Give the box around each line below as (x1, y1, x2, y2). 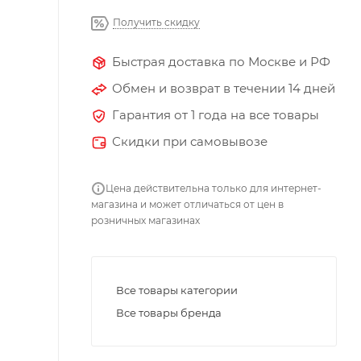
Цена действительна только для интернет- (106, 181, 322, 194)
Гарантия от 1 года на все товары (112, 106, 319, 122)
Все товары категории (116, 283, 238, 297)
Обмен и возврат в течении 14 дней (112, 80, 335, 96)
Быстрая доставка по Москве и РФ (112, 53, 330, 69)
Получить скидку (113, 15, 200, 28)
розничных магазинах (91, 214, 200, 226)
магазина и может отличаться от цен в (91, 197, 284, 210)
